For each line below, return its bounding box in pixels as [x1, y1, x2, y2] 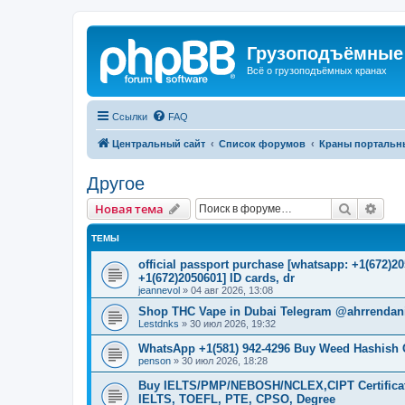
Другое [87, 173, 145, 193]
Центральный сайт [112, 137, 205, 149]
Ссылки [112, 110, 147, 122]
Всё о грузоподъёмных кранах [247, 65, 387, 76]
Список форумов [219, 137, 306, 149]
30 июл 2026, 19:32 [190, 317, 276, 329]
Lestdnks [138, 317, 179, 329]
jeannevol [138, 284, 180, 296]
